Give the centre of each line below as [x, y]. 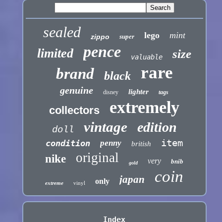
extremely [145, 108]
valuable [147, 57]
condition [68, 143]
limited [55, 54]
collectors [75, 111]
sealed [62, 32]
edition [157, 127]
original [98, 158]
